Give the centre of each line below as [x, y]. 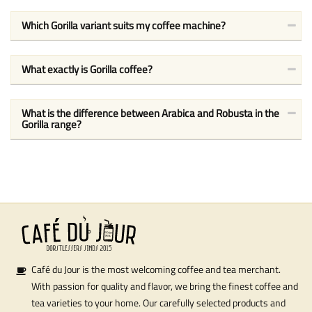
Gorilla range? [52, 124]
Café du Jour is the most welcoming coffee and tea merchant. [156, 269]
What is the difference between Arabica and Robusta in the [150, 113]
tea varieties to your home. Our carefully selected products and [158, 302]
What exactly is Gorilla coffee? [87, 69]
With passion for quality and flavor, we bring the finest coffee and [165, 286]
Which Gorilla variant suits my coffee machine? [124, 25]
